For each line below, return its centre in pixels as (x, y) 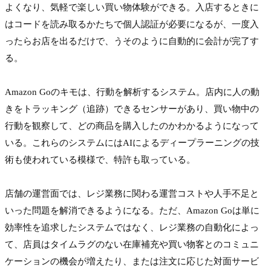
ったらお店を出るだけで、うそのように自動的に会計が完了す (132, 41)
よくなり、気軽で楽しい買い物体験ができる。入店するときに (132, 7)
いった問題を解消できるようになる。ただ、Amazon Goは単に (132, 211)
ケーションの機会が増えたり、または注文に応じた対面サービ (132, 261)
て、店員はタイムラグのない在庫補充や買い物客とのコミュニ (132, 244)
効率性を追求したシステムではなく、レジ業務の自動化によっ (132, 227)
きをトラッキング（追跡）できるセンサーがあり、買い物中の (132, 109)
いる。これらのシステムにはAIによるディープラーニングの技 (132, 143)
